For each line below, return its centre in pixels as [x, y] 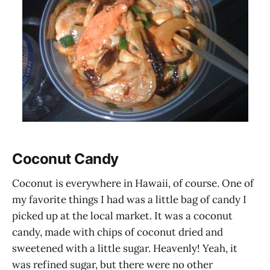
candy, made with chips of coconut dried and [118, 232]
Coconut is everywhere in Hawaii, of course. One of [133, 183]
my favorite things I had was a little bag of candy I [129, 199]
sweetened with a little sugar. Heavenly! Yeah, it [125, 248]
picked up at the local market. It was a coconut [122, 215]
